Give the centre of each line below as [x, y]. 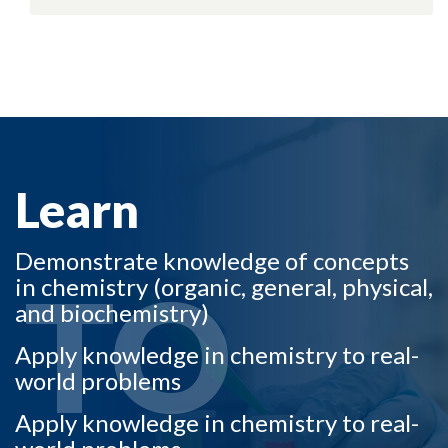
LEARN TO [71, 128]
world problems [98, 380]
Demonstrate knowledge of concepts [212, 260]
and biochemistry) [112, 312]
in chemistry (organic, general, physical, [224, 286]
